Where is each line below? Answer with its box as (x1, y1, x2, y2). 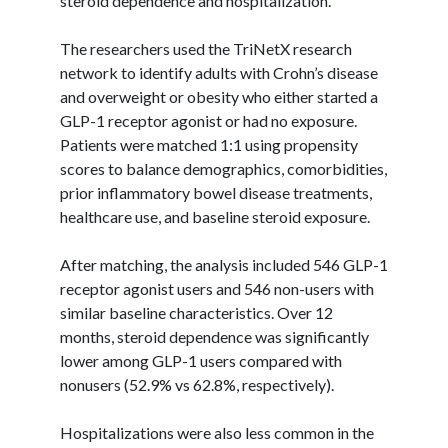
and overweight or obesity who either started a (60, 86, 378, 106)
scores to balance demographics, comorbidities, (60, 158, 387, 178)
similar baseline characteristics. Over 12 (60, 302, 333, 322)
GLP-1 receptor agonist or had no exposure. (60, 110, 357, 130)
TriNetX (233, 38, 290, 58)
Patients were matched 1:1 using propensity (60, 134, 358, 154)
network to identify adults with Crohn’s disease (60, 62, 378, 82)
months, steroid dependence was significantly (60, 326, 369, 346)
